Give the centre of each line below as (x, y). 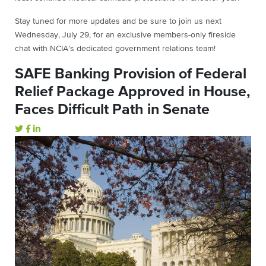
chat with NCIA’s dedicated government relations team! (115, 49)
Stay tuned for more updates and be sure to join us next (118, 22)
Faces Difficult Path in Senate (112, 110)
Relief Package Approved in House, (132, 92)
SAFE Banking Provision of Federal (131, 74)
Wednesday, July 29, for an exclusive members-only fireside (125, 35)
